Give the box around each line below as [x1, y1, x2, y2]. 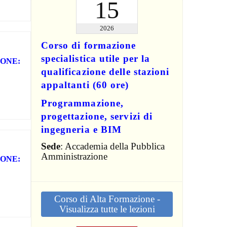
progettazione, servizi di [41, 111, 153, 122]
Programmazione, [41, 98, 124, 109]
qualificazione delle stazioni [41, 66, 170, 78]
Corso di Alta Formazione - [54, 193, 160, 204]
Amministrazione [41, 151, 107, 162]
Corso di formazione [41, 40, 136, 51]
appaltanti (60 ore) [41, 80, 129, 91]
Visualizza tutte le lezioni [59, 203, 155, 214]
